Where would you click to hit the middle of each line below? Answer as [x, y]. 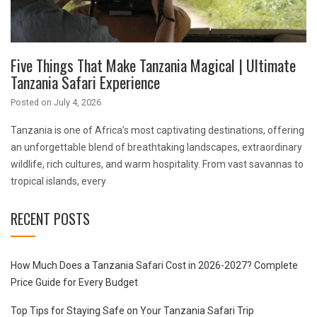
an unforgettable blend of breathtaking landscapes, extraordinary [156, 147]
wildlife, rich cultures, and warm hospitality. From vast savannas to [157, 164]
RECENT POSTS [50, 218]
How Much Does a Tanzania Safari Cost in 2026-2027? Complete [154, 265]
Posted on [32, 102]
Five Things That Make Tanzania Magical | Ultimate [153, 65]
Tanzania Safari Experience [85, 82]
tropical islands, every [58, 181]
